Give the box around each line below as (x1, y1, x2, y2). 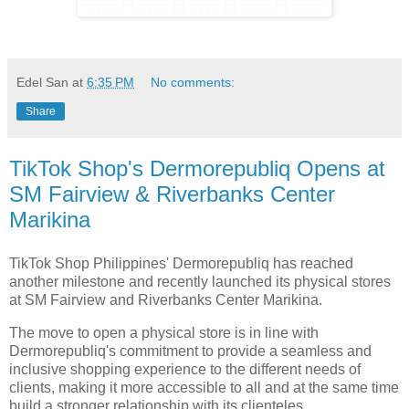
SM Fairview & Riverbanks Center (9, 181, 335, 206)
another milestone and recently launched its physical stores (9, 273, 391, 289)
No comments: (151, 74, 236, 89)
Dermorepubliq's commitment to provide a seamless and (9, 342, 372, 359)
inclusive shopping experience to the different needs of (9, 361, 361, 377)
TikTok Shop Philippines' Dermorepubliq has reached (9, 255, 353, 271)
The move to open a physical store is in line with (9, 324, 319, 341)
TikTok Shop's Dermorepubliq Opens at (9, 155, 385, 181)
